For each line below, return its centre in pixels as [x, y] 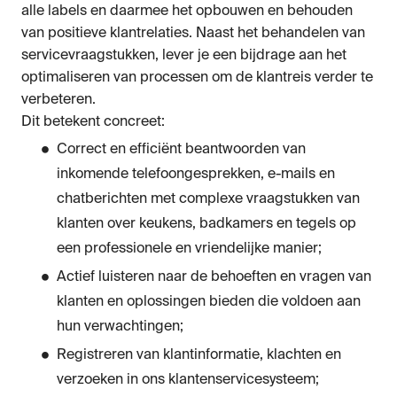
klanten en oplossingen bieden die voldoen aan [209, 302]
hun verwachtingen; [120, 327]
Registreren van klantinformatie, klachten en [199, 355]
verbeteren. [62, 100]
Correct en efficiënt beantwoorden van [181, 149]
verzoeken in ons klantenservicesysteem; [188, 380]
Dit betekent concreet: [93, 122]
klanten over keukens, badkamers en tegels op [206, 224]
